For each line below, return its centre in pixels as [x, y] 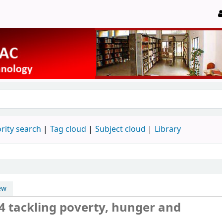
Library [168, 129]
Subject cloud [120, 129]
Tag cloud [68, 129]
